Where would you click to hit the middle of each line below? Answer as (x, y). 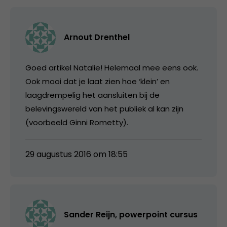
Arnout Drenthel (97, 37)
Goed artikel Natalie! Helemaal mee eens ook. (112, 67)
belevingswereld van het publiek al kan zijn (104, 108)
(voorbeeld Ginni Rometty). (77, 122)
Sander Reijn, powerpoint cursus (131, 214)
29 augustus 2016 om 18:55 (77, 154)
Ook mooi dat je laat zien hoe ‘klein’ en (98, 81)
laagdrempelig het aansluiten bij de (92, 95)
